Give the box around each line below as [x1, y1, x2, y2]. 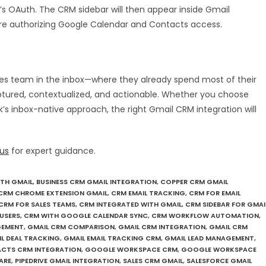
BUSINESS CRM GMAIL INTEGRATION [36, 177, 157, 187]
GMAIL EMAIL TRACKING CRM [64, 233, 161, 243]
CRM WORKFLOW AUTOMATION [151, 211, 259, 221]
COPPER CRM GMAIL [160, 177, 228, 187]
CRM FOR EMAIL [189, 188, 240, 198]
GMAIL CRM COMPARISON [27, 222, 115, 232]
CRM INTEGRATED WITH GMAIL [79, 199, 182, 210]
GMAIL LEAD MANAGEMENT [164, 233, 254, 243]
